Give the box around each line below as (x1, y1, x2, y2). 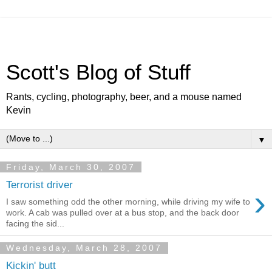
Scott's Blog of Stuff (6, 61, 191, 84)
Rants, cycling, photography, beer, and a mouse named (6, 92, 242, 102)
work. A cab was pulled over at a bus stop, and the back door (6, 208, 239, 218)
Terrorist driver (6, 178, 73, 191)
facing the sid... (6, 219, 64, 229)
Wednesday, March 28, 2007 (6, 243, 162, 253)
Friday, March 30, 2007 (6, 162, 135, 172)
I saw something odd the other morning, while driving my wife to (6, 197, 250, 207)
